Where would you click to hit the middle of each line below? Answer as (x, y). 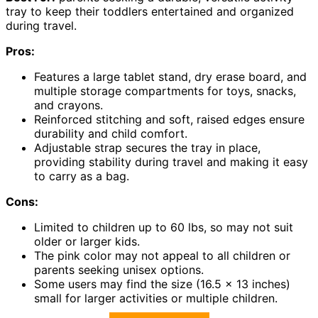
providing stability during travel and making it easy (171, 162)
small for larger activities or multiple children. (156, 298)
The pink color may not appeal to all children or (162, 256)
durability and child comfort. (111, 134)
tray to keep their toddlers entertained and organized (150, 12)
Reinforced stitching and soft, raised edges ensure (169, 120)
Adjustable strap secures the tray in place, (147, 148)
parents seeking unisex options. (119, 270)
